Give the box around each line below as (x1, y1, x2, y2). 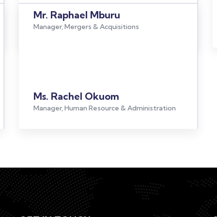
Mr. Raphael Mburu (33, 9, 120, 21)
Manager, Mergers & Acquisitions (33, 22, 139, 31)
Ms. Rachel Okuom (33, 90, 119, 102)
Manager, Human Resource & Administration (33, 104, 176, 112)
